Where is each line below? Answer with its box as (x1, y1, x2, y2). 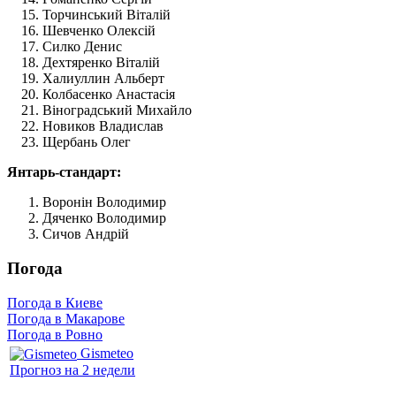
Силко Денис (42, 39, 122, 55)
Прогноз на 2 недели (10, 362, 135, 378)
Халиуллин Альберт (42, 71, 164, 87)
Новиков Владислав (42, 118, 164, 134)
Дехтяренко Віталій (42, 55, 160, 71)
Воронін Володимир (42, 194, 166, 210)
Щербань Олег (42, 134, 131, 150)
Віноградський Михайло (42, 103, 192, 118)
